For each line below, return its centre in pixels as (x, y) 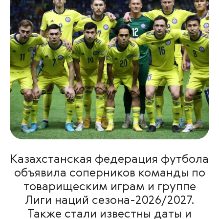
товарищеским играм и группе (109, 187)
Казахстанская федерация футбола (109, 160)
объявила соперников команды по (109, 174)
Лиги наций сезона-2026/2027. (109, 201)
